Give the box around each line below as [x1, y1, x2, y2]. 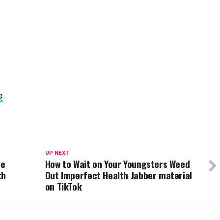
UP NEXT [45, 150, 69, 156]
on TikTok [45, 179, 82, 193]
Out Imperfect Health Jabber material [45, 168, 192, 182]
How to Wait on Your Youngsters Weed [45, 157, 190, 171]
